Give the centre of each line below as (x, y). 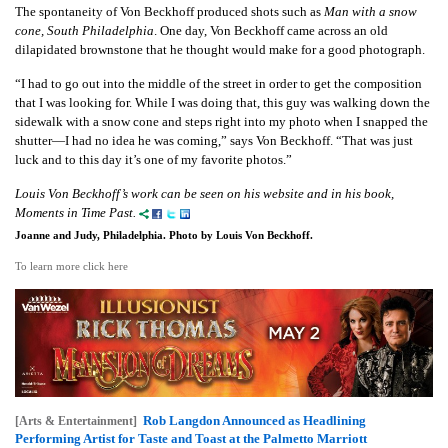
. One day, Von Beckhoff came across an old (271, 30)
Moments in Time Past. (75, 212)
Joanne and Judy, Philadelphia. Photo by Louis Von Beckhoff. (164, 234)
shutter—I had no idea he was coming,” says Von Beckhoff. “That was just (214, 140)
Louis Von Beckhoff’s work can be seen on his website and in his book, (204, 193)
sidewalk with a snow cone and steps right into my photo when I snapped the (221, 121)
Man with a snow (370, 11)
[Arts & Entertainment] (76, 421)
